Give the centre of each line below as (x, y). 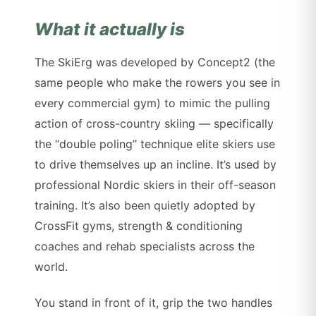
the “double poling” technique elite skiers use (155, 144)
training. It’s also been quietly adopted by (145, 206)
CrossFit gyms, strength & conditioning (139, 226)
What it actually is (110, 30)
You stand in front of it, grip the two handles (154, 303)
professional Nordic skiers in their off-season (156, 185)
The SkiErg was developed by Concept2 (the (155, 62)
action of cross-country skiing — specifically (154, 124)
